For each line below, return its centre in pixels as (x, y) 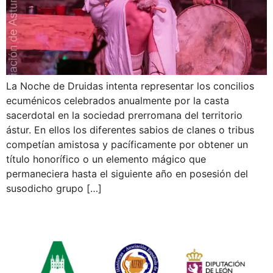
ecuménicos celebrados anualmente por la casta (118, 101)
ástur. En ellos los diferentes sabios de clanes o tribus (130, 130)
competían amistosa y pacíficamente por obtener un (127, 145)
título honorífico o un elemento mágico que (106, 159)
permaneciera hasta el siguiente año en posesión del (127, 174)
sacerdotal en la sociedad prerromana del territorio (124, 115)
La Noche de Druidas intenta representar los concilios (130, 86)
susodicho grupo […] (54, 189)
